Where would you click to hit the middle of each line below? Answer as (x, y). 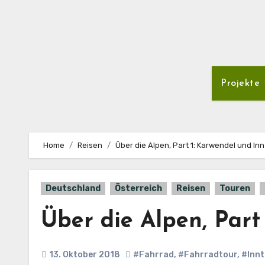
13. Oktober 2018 (85, 255)
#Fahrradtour (208, 255)
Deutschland (73, 188)
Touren (235, 188)
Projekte (242, 83)
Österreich (138, 188)
